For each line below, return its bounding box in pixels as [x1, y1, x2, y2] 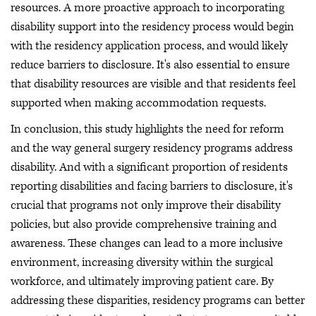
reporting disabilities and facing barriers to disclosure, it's [11, 178, 293, 195]
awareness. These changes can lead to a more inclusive [11, 236, 283, 252]
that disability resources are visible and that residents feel [11, 75, 296, 92]
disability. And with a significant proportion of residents [11, 159, 288, 176]
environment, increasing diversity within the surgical [11, 255, 273, 271]
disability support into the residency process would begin [11, 18, 294, 35]
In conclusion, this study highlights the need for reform [11, 121, 284, 138]
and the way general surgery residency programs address [11, 140, 293, 157]
